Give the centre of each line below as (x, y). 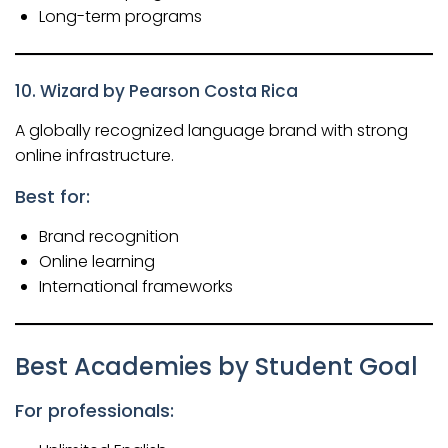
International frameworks (136, 286)
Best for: (52, 196)
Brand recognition (109, 236)
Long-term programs (120, 16)
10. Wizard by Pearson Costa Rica (156, 90)
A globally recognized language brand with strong (211, 130)
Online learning (97, 261)
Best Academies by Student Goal (216, 366)
